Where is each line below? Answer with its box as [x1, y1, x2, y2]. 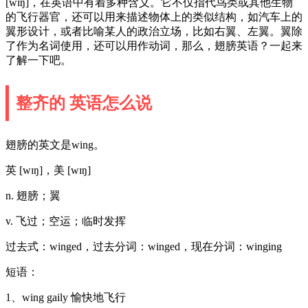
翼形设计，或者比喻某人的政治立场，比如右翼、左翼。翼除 [5, 25, 302, 37]
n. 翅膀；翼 [5, 189, 60, 201]
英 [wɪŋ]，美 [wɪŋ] [5, 164, 91, 176]
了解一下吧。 [5, 54, 71, 66]
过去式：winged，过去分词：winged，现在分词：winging [5, 240, 282, 252]
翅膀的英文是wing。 [5, 138, 104, 151]
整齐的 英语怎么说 [16, 93, 152, 112]
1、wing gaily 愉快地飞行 [5, 291, 126, 303]
